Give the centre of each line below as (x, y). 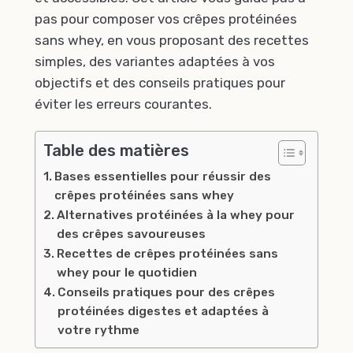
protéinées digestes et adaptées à (163, 312)
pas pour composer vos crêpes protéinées (166, 19)
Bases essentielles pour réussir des (163, 177)
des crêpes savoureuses (132, 234)
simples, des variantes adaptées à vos (155, 61)
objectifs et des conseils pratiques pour (160, 82)
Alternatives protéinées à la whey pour (176, 216)
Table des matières (116, 151)
